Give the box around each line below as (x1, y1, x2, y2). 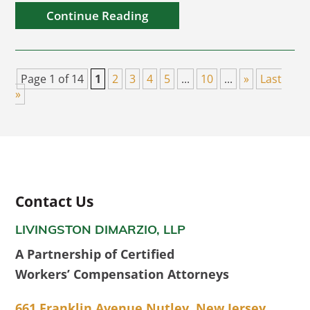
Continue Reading (46, 8, 149, 24)
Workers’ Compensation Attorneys (15, 266, 230, 282)
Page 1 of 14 (21, 71, 84, 86)
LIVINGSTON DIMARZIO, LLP (15, 221, 186, 237)
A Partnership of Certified (15, 246, 175, 262)
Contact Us (15, 192, 94, 211)
